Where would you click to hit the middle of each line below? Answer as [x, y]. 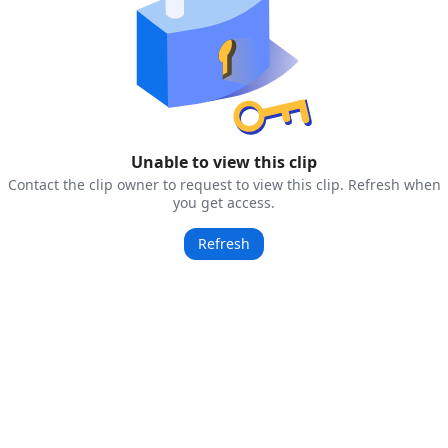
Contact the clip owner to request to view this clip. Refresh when [224, 184]
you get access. [224, 202]
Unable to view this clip [224, 162]
